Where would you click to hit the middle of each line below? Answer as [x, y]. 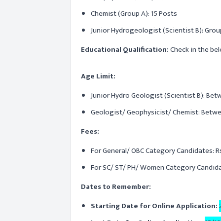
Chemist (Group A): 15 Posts [134, 14]
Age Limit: [98, 76]
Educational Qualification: [125, 50]
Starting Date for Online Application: [154, 206]
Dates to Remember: [116, 187]
